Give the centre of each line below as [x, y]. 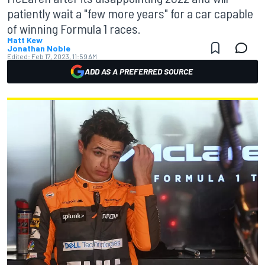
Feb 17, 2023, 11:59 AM [64, 56]
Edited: [19, 56]
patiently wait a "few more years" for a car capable [130, 13]
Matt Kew [25, 40]
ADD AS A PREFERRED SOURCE [138, 71]
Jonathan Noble [39, 48]
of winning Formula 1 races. [74, 28]
